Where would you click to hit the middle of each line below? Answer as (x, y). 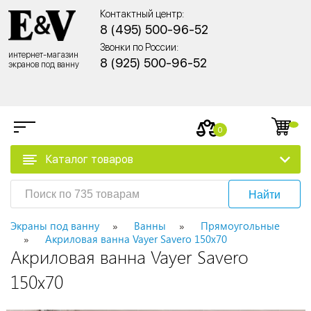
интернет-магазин (43, 54)
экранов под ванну (44, 64)
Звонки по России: (139, 47)
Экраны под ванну (55, 226)
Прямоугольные (240, 226)
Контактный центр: (142, 14)
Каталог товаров (90, 159)
